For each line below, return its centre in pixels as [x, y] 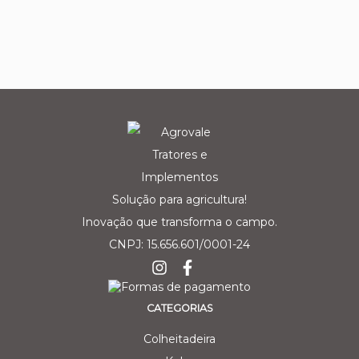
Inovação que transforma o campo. [179, 222]
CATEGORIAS [179, 308]
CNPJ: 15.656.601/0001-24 [179, 244]
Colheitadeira [179, 339]
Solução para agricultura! [179, 199]
